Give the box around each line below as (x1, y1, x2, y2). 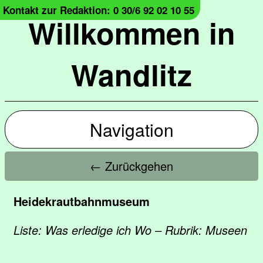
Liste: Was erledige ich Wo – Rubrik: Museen (14, 221, 247, 238)
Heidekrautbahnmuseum (14, 193, 150, 210)
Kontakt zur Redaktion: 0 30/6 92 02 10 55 (3, 3, 194, 17)
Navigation (89, 117, 174, 142)
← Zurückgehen (90, 157, 173, 174)
